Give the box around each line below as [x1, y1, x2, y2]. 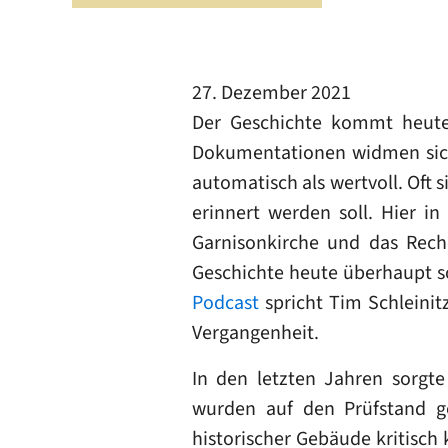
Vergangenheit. [192, 319, 319, 346]
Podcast [192, 289, 266, 316]
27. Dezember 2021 [192, 79, 351, 106]
